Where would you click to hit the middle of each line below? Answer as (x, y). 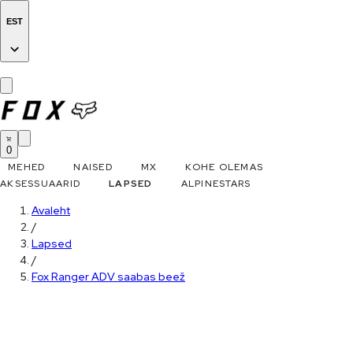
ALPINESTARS (216, 184)
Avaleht (51, 211)
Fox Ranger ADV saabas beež (108, 277)
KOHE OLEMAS (224, 167)
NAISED (93, 167)
